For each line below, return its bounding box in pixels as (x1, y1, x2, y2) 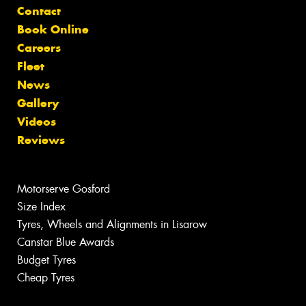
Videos (17, 114, 56, 130)
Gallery (17, 96, 59, 111)
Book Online (17, 22, 89, 38)
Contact (17, 3, 61, 19)
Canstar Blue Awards (17, 235, 114, 250)
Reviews (17, 133, 65, 148)
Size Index (17, 199, 66, 214)
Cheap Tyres (17, 270, 74, 286)
